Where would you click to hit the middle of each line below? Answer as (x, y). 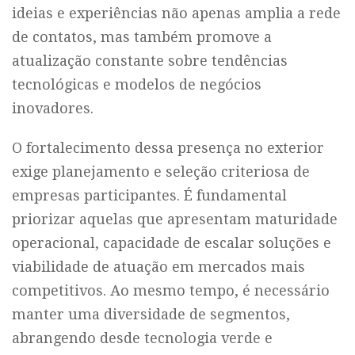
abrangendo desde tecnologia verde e (142, 338)
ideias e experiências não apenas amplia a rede (176, 13)
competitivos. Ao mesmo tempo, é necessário (171, 290)
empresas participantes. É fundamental (149, 195)
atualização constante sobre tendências (150, 61)
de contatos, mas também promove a (142, 37)
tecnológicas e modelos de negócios (137, 84)
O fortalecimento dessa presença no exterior (168, 148)
